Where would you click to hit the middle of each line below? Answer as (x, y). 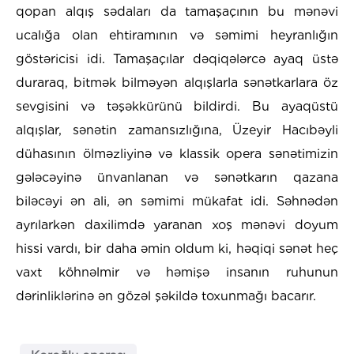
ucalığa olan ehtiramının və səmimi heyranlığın (177, 35)
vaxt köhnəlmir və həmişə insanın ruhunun (177, 272)
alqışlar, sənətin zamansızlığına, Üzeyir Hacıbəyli (177, 130)
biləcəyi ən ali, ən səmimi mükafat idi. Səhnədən (177, 201)
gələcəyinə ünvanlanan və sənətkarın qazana (177, 177)
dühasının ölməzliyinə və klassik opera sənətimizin (177, 153)
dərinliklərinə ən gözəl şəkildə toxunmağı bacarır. (166, 296)
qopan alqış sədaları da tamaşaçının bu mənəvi (177, 11)
